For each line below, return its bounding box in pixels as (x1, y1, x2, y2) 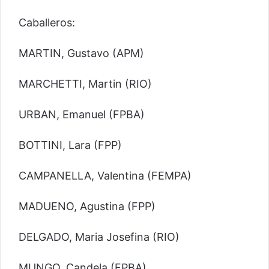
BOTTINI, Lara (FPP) (19, 139, 122, 152)
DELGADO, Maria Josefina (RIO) (19, 231, 180, 244)
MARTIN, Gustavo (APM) (19, 47, 144, 60)
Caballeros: (19, 16, 75, 29)
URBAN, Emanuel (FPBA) (19, 108, 145, 121)
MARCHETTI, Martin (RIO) (19, 77, 152, 91)
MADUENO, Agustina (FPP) (19, 200, 156, 213)
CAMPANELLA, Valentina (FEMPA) (19, 169, 192, 183)
